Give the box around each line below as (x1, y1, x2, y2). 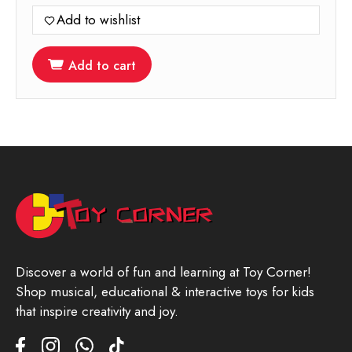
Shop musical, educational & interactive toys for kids (16, 282, 314, 302)
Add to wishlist (57, 10, 140, 30)
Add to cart (68, 57, 136, 75)
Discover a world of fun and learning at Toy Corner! (16, 262, 311, 282)
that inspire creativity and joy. (16, 302, 178, 321)
